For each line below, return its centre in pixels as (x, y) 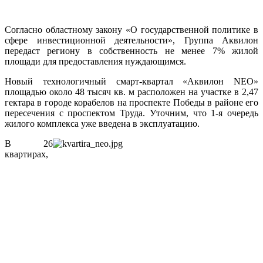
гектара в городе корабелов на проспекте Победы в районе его (131, 102)
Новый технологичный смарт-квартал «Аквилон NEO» (131, 81)
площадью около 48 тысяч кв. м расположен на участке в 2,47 (131, 92)
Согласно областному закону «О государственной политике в (131, 29)
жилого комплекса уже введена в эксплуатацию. (103, 123)
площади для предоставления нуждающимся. (95, 61)
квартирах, (26, 154)
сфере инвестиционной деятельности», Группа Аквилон (131, 40)
